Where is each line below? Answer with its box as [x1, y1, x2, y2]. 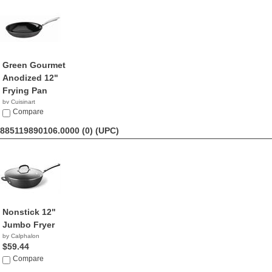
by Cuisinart [2, 98, 35, 105]
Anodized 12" [2, 73, 58, 83]
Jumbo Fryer [2, 220, 55, 229]
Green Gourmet [2, 60, 66, 70]
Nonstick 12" [2, 207, 56, 217]
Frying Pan [2, 86, 47, 95]
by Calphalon [2, 233, 39, 239]
